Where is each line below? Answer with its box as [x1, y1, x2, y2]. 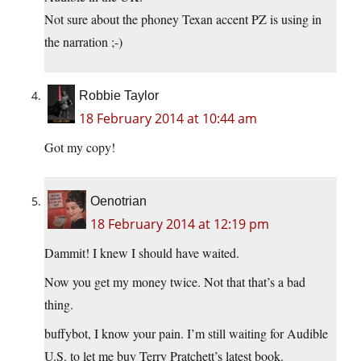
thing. [44, 296, 73, 313]
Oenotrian [90, 194, 147, 209]
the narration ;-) [44, 33, 122, 51]
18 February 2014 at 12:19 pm [90, 215, 269, 234]
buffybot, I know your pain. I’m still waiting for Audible [44, 325, 328, 342]
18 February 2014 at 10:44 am [79, 110, 257, 128]
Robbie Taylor [79, 89, 159, 103]
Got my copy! [44, 139, 115, 156]
